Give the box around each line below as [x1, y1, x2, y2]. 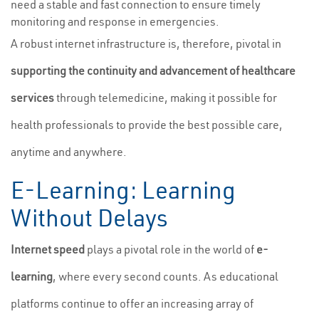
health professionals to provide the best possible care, [11, 117, 283, 132]
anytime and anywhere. [11, 145, 127, 159]
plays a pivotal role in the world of [85, 242, 256, 256]
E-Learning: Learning [11, 175, 236, 205]
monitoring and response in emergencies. [11, 14, 219, 28]
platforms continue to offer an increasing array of [11, 296, 253, 310]
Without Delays [11, 203, 168, 233]
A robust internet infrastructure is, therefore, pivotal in [11, 36, 281, 51]
